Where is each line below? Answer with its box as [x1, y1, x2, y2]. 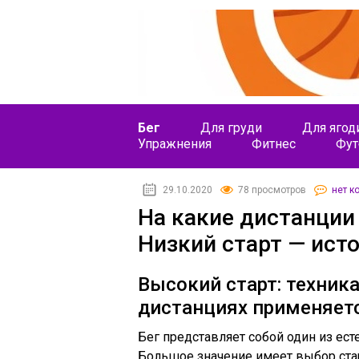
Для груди [200, 120, 262, 135]
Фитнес [252, 136, 296, 151]
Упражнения [138, 136, 212, 151]
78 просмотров [238, 184, 306, 196]
